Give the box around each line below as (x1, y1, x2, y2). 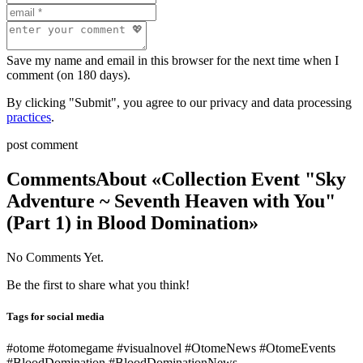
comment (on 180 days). (6, 68, 130, 83)
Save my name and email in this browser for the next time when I (6, 53, 339, 68)
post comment (6, 138, 78, 152)
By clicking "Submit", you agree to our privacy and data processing (6, 96, 352, 110)
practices (6, 110, 51, 125)
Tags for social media (6, 310, 105, 323)
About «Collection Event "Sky (96, 168, 346, 190)
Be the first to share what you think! (6, 277, 190, 292)
